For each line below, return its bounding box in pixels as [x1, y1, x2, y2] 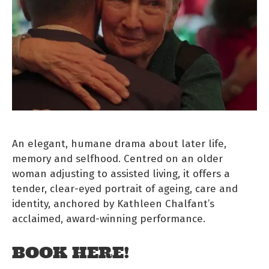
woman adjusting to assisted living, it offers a [12, 165, 230, 181]
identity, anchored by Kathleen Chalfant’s [12, 195, 214, 211]
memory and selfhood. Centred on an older [12, 150, 223, 166]
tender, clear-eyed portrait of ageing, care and [12, 180, 238, 196]
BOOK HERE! [12, 242, 130, 263]
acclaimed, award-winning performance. [12, 210, 205, 226]
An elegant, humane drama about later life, [12, 135, 226, 151]
